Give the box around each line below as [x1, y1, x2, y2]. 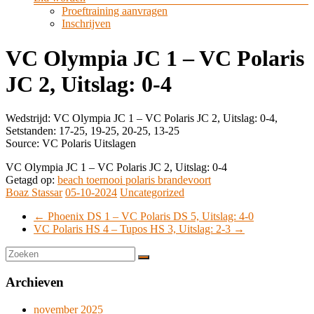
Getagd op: [6, 174, 57, 186]
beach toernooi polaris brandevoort [57, 174, 211, 186]
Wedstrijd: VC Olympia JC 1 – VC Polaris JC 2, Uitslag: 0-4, [6, 112, 278, 125]
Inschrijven [62, 18, 111, 30]
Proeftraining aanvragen [62, 5, 168, 18]
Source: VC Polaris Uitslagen [6, 137, 136, 150]
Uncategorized [120, 186, 184, 199]
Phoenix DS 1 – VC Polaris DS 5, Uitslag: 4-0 [45, 210, 254, 223]
